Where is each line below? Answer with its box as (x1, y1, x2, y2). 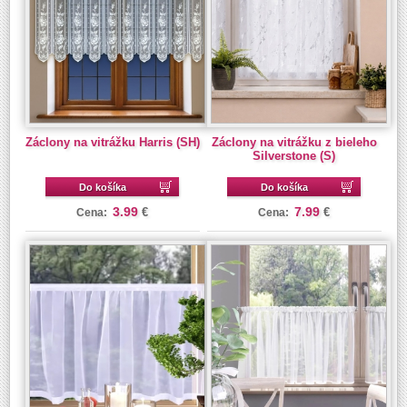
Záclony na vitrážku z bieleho (211, 135, 377, 150)
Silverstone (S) (253, 149, 336, 164)
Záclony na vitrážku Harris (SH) (25, 135, 200, 150)
